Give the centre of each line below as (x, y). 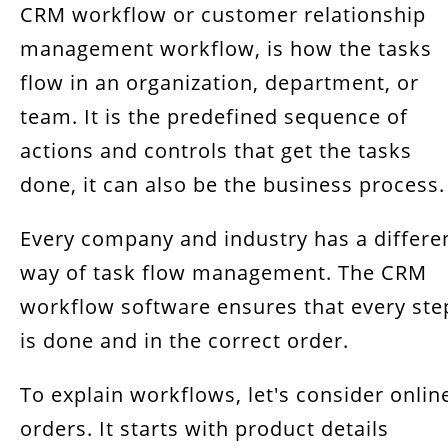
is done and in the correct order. (184, 340)
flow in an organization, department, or (219, 82)
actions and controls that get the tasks (216, 150)
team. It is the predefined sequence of (214, 116)
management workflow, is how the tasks (226, 48)
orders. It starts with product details (204, 428)
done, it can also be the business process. (232, 184)
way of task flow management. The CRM (223, 272)
